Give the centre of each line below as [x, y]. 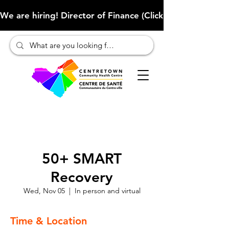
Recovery [82, 177]
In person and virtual [107, 191]
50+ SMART [82, 158]
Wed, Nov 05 [44, 191]
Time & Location [49, 221]
